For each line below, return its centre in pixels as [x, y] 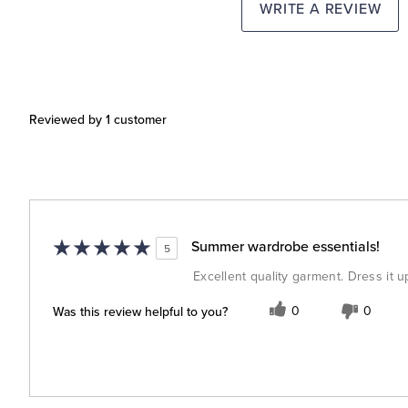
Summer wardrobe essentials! [286, 245]
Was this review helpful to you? [140, 312]
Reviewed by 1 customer [98, 119]
